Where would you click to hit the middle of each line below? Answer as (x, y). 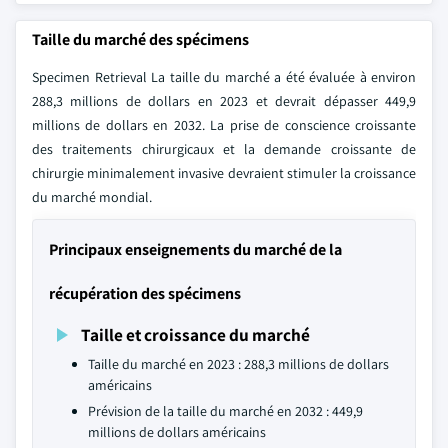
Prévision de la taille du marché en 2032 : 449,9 (225, 411)
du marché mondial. (92, 197)
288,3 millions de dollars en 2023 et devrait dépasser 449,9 (224, 101)
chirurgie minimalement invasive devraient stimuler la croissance (224, 173)
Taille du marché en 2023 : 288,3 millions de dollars (238, 364)
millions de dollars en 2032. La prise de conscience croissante (224, 125)
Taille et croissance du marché (195, 334)
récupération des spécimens (145, 293)
